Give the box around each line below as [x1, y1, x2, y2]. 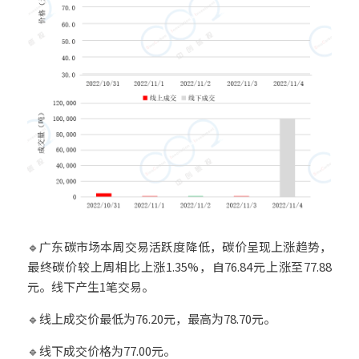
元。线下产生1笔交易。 [27, 278, 154, 295]
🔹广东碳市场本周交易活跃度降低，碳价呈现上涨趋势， [27, 238, 332, 255]
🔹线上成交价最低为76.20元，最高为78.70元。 [27, 310, 276, 327]
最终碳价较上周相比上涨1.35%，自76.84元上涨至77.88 [27, 258, 332, 275]
